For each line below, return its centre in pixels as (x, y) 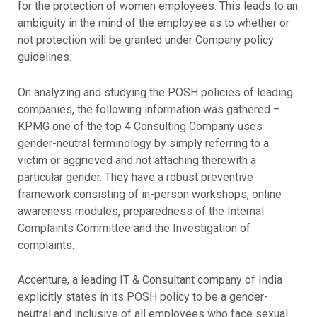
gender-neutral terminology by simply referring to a (143, 143)
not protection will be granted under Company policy (145, 40)
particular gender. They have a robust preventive (135, 177)
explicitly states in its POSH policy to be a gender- (143, 297)
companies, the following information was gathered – (149, 109)
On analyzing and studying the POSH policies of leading (155, 92)
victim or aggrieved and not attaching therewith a (137, 160)
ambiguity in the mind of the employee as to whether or (153, 23)
